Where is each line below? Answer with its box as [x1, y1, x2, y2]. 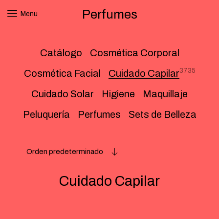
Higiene [102, 88, 135, 99]
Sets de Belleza [128, 109, 197, 120]
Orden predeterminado [26, 147, 103, 155]
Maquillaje [143, 88, 188, 99]
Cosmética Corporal [89, 47, 179, 58]
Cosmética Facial [23, 68, 101, 79]
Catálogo [40, 47, 82, 58]
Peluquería [22, 109, 70, 120]
